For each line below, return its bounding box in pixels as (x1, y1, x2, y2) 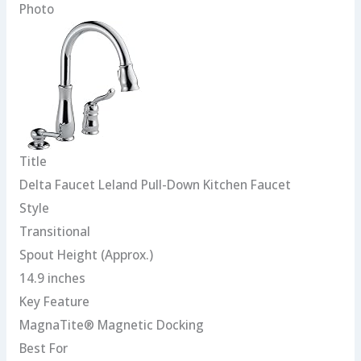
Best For (19, 339, 68, 358)
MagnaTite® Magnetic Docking (19, 316, 204, 334)
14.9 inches (19, 269, 85, 288)
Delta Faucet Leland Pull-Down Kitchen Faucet (19, 176, 291, 194)
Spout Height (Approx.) (19, 246, 153, 264)
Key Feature (19, 293, 89, 311)
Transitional (19, 222, 90, 241)
